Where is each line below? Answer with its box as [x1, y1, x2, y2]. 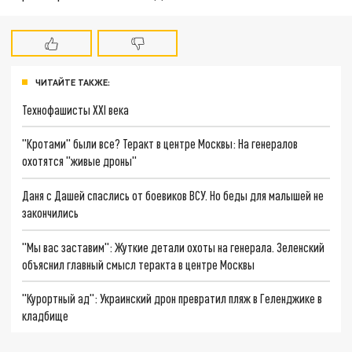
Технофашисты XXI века [22, 101, 130, 117]
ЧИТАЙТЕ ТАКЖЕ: [35, 76, 110, 87]
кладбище [22, 308, 69, 324]
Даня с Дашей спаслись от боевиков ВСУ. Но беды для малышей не [22, 187, 324, 203]
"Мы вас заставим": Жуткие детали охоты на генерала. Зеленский [22, 239, 325, 255]
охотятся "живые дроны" [22, 153, 137, 169]
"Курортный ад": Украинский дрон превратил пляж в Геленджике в [22, 291, 323, 306]
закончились [22, 204, 79, 220]
